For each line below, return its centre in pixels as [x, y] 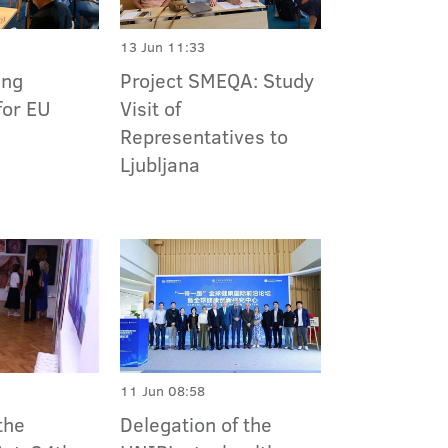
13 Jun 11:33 [162, 46]
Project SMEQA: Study [216, 79]
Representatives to [203, 135]
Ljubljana [159, 163]
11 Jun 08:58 [162, 391]
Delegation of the [195, 424]
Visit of [150, 107]
